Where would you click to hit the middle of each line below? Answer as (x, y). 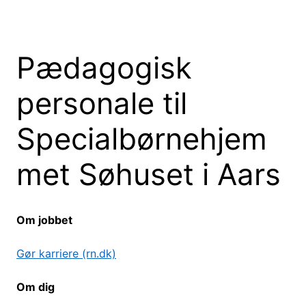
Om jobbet (44, 220)
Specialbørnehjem (142, 139)
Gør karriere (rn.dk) (66, 254)
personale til (102, 103)
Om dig (36, 287)
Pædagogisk (104, 68)
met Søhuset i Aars (149, 174)
